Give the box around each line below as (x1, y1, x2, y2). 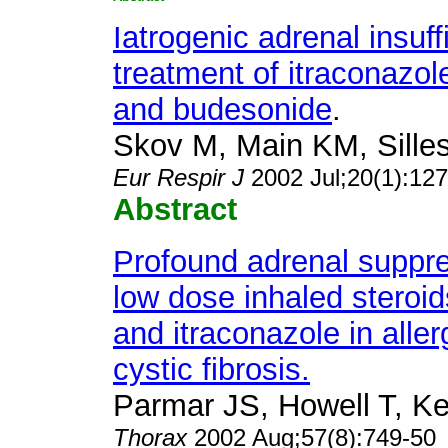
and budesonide (113, 92, 332, 127)
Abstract (113, 192, 237, 227)
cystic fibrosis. (113, 352, 310, 387)
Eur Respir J (113, 164, 251, 191)
